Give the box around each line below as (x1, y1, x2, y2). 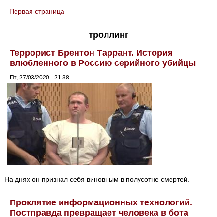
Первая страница (9, 7, 65, 15)
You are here (4, 12, 57, 22)
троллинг (88, 30, 129, 40)
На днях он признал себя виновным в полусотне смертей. (4, 175, 190, 184)
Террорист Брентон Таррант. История (10, 47, 173, 58)
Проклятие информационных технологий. (10, 198, 193, 208)
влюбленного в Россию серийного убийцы (10, 58, 196, 68)
